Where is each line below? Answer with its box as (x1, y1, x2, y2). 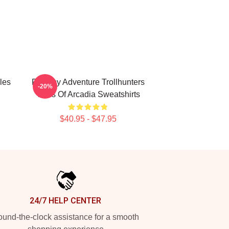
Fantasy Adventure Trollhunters (31, 78, 145, 86)
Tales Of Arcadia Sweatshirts (36, 90, 140, 99)
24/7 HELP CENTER (30, 196, 101, 205)
